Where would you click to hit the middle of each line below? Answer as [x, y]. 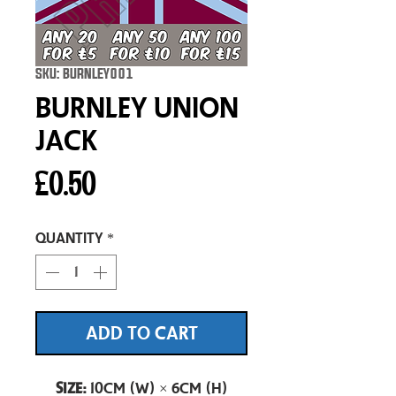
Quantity [69, 239]
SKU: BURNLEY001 [84, 74]
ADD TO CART [141, 334]
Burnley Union [137, 109]
